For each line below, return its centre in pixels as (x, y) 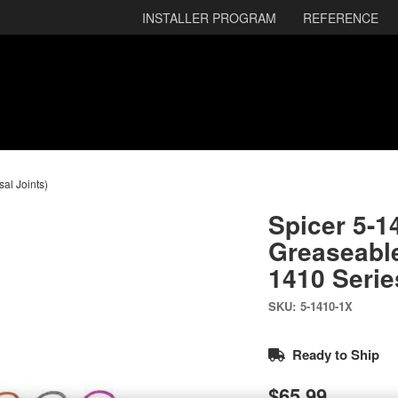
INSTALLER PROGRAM (210, 17)
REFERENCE (341, 17)
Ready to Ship (335, 354)
